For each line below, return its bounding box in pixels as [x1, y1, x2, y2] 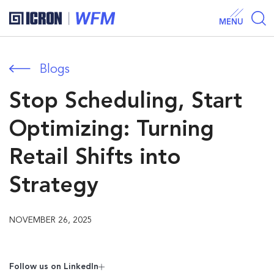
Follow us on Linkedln [9, 262, 98, 271]
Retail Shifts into [9, 147, 181, 169]
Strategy [9, 176, 98, 198]
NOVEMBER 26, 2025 [9, 216, 92, 224]
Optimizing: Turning [9, 119, 214, 141]
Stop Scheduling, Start [9, 91, 242, 113]
